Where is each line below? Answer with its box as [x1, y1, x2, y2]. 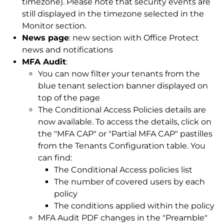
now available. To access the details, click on [38, 117, 211, 127]
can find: [38, 153, 72, 163]
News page [22, 33, 69, 43]
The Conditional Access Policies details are [38, 105, 206, 115]
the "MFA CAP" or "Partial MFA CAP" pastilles [38, 129, 212, 139]
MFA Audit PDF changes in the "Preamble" [38, 213, 207, 223]
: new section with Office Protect [69, 33, 199, 43]
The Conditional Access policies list [54, 165, 192, 175]
